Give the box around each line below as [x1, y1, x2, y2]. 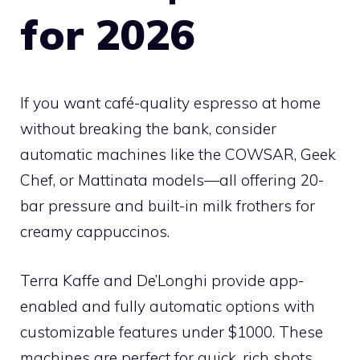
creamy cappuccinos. [20, 222, 170, 241]
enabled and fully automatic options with [20, 296, 315, 316]
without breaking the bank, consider [20, 119, 276, 138]
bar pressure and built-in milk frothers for [20, 196, 315, 215]
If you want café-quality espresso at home [20, 93, 321, 112]
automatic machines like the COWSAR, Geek [20, 145, 336, 164]
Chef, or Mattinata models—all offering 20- [20, 170, 324, 190]
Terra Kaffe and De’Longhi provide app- [20, 270, 304, 290]
